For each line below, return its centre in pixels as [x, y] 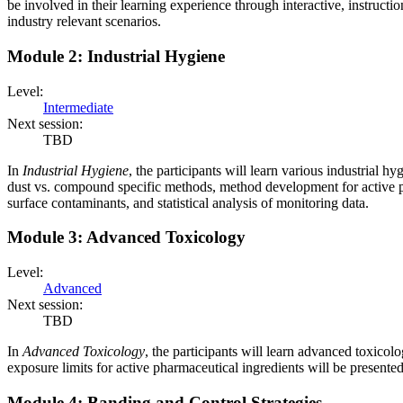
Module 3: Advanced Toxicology [126, 237]
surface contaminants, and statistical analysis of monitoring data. [188, 202]
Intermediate [78, 107]
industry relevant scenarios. [84, 22]
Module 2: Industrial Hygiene [116, 57]
